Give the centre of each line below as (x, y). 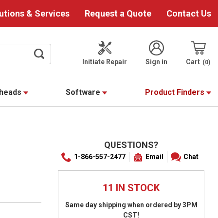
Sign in (157, 62)
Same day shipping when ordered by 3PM (131, 205)
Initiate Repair (105, 62)
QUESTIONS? (131, 145)
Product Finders (176, 92)
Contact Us (189, 13)
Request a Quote (118, 13)
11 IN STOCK (131, 188)
